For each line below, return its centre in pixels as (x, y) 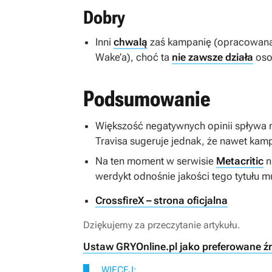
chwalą (131, 42)
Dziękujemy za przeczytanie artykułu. (162, 225)
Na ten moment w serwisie (156, 161)
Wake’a (111, 57)
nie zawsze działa (212, 57)
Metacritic (240, 161)
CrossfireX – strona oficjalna (161, 201)
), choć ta (149, 57)
